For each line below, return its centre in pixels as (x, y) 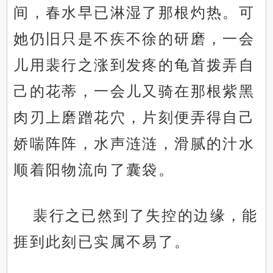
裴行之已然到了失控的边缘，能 (146, 216)
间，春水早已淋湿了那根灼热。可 (134, 13)
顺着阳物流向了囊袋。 (94, 170)
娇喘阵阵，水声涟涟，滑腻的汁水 (134, 144)
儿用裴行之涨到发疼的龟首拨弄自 (134, 65)
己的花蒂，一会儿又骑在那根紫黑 (134, 91)
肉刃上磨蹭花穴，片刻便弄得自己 (134, 118)
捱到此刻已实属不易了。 (102, 242)
